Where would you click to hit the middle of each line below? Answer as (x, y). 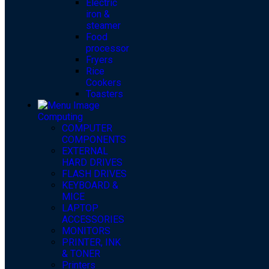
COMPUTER (87, 128)
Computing (60, 117)
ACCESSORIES (93, 220)
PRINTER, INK (91, 243)
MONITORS (86, 231)
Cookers (104, 83)
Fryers (99, 60)
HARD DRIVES (92, 163)
